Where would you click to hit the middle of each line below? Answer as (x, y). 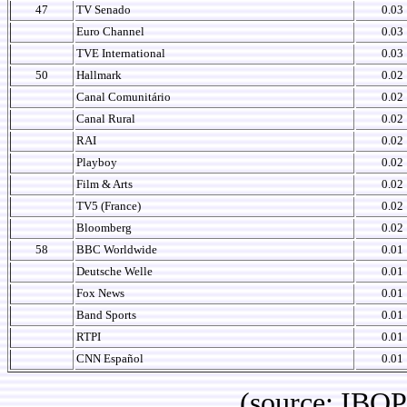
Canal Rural (106, 119)
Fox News (100, 293)
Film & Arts (104, 184)
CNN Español (110, 358)
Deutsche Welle (114, 271)
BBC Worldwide (117, 249)
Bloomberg (104, 228)
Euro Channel (110, 31)
